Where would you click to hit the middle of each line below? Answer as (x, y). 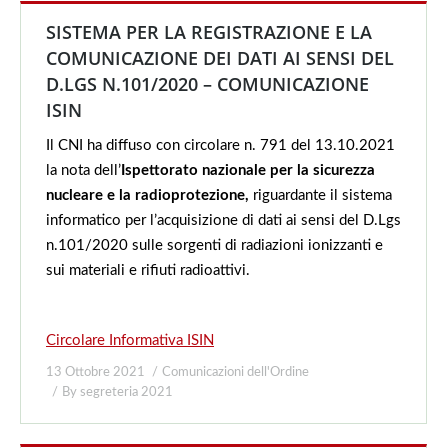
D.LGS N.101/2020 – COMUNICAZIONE (207, 84)
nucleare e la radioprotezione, (147, 195)
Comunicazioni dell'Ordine (235, 372)
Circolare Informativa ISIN (130, 340)
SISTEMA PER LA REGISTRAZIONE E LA (209, 32)
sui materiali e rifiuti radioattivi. (148, 270)
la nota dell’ (83, 170)
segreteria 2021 (126, 392)
